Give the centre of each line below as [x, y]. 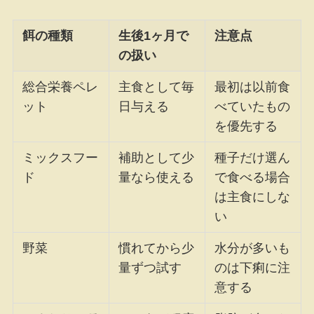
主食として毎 [157, 87]
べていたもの [253, 106]
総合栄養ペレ [61, 87]
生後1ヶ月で [154, 35]
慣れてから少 [157, 248]
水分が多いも [253, 248]
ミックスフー [61, 157]
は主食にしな [253, 197]
